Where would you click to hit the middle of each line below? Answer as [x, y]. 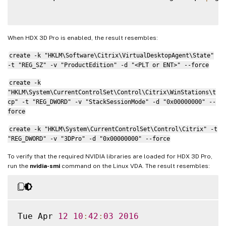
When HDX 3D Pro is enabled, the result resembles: [83, 38]
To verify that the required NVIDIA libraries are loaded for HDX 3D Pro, [110, 156]
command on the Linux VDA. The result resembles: [135, 166]
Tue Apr [38, 216]
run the [19, 166]
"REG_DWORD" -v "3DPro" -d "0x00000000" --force [89, 138]
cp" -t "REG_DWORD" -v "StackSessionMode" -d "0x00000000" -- [112, 102]
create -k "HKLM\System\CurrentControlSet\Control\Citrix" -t [113, 129]
